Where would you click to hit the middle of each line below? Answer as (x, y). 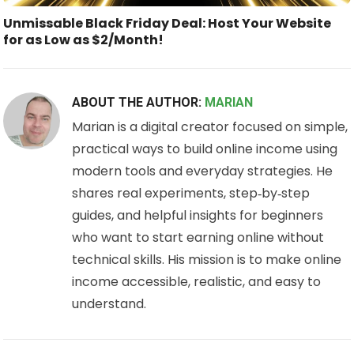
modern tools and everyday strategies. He (203, 171)
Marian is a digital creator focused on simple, (210, 126)
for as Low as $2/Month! (84, 40)
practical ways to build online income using (205, 149)
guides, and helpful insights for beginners (198, 215)
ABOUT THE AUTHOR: (139, 102)
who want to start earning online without (198, 237)
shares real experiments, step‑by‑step (191, 193)
